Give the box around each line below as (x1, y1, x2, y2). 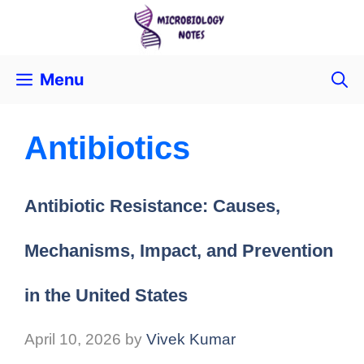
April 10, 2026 (24, 330, 121, 348)
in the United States (24, 285, 188, 306)
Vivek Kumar (146, 330, 236, 348)
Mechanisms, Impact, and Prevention (24, 240, 333, 262)
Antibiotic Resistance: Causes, (24, 196, 280, 217)
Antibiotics (24, 130, 190, 167)
